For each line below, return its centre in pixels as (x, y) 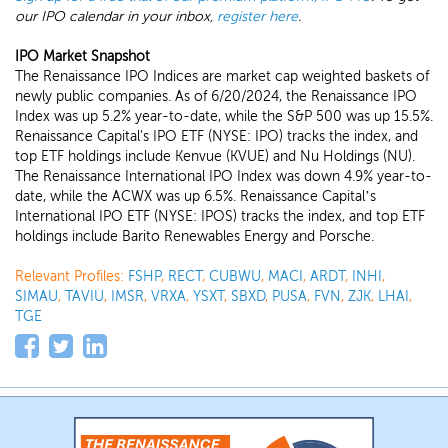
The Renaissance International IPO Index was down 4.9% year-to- (223, 176)
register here (257, 16)
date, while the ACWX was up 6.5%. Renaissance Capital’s (195, 196)
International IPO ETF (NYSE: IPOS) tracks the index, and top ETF (220, 216)
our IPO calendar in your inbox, (116, 16)
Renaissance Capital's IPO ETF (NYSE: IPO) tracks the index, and (216, 136)
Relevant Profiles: (71, 276)
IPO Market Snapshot (82, 56)
